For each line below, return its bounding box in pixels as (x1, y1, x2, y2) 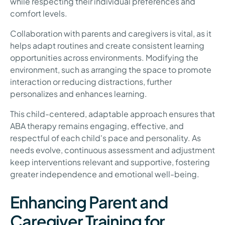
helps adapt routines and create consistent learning (10, 40, 204, 51)
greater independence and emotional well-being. (10, 168, 199, 179)
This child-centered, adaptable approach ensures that (10, 108, 215, 119)
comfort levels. (10, 8, 67, 19)
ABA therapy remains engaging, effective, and (10, 120, 184, 131)
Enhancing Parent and (10, 191, 168, 212)
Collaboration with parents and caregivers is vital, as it (10, 28, 211, 39)
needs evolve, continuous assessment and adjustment (10, 144, 215, 155)
